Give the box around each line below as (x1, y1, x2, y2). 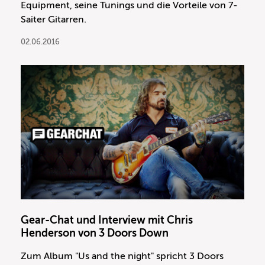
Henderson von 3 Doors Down (21, 227, 169, 240)
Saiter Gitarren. (21, 14, 86, 25)
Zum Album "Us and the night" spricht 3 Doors (21, 251, 224, 262)
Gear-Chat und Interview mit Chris (21, 214, 193, 227)
